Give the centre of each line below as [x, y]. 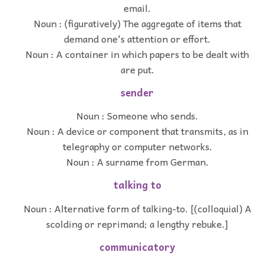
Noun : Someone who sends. [137, 116]
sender [137, 92]
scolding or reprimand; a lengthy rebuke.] [137, 223]
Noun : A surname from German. [137, 162]
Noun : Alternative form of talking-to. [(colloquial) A [137, 208]
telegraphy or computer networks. [137, 146]
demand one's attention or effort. [137, 38]
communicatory [137, 247]
